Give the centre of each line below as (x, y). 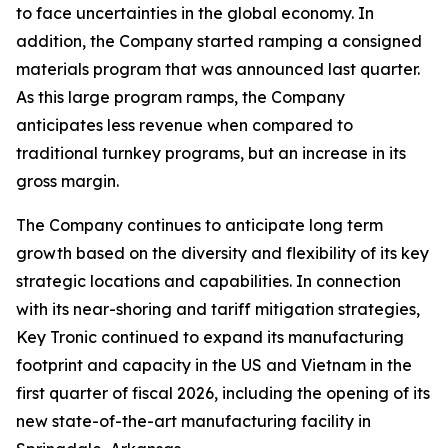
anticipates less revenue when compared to (184, 125)
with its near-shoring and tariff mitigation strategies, (218, 309)
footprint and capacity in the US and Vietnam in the (214, 365)
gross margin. (67, 181)
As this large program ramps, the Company (180, 97)
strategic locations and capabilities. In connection (208, 281)
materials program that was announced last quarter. (218, 69)
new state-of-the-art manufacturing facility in (193, 421)
